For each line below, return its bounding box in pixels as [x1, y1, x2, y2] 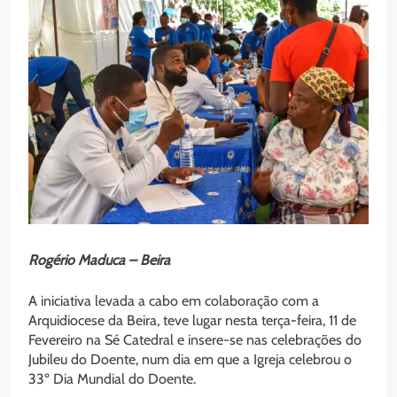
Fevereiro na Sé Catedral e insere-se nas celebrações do [28, 331, 362, 348]
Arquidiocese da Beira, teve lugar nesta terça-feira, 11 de [28, 311, 356, 329]
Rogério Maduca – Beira [28, 251, 170, 269]
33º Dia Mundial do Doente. [28, 370, 196, 387]
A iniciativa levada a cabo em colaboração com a [28, 292, 319, 309]
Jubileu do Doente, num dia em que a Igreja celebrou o [28, 350, 352, 368]
